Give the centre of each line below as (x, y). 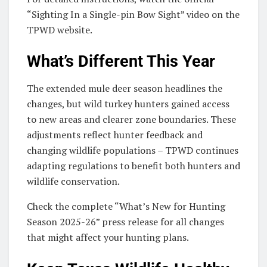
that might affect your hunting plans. (108, 237)
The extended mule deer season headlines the (125, 89)
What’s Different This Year (121, 62)
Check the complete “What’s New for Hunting (126, 207)
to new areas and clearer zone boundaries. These (131, 119)
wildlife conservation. (73, 181)
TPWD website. (60, 30)
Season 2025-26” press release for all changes (125, 222)
